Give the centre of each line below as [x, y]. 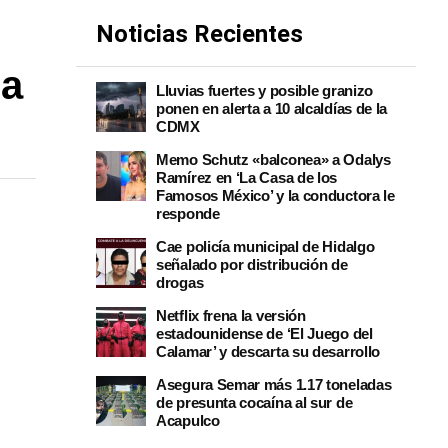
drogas [180, 282]
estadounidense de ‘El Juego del [264, 333]
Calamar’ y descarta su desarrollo [268, 351]
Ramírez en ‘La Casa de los [247, 177]
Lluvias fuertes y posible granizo [265, 90]
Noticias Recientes [199, 34]
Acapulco [188, 420]
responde [188, 213]
